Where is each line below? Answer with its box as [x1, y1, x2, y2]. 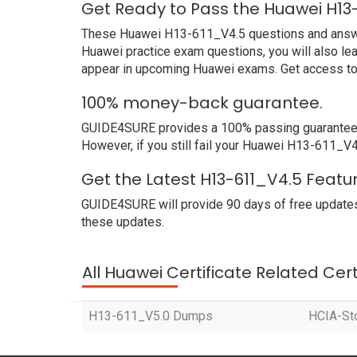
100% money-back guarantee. [81, 92, 323, 115]
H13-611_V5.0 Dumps [88, 308, 213, 324]
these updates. [81, 214, 164, 230]
